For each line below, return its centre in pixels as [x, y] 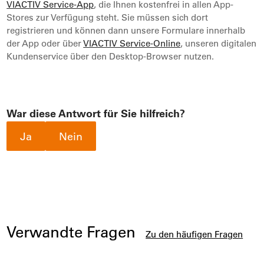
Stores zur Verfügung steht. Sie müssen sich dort [108, 17]
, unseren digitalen [219, 43]
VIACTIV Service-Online [132, 43]
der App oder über [45, 43]
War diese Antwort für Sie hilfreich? [96, 113]
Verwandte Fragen [73, 232]
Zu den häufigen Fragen [194, 234]
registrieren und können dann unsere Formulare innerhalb [126, 30]
